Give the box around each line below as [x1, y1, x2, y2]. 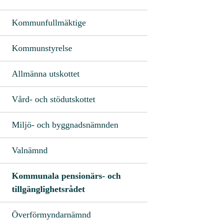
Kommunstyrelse [12, 43, 72, 53]
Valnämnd [12, 145, 48, 155]
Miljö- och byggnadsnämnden [12, 119, 118, 130]
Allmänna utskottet [12, 68, 80, 79]
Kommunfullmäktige [12, 17, 86, 27]
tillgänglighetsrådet [12, 184, 85, 194]
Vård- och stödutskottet [12, 94, 95, 104]
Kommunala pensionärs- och [12, 170, 121, 181]
